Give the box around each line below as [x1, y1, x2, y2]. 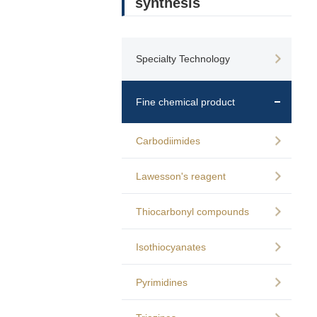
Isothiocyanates [136, 241, 206, 253]
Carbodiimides [136, 135, 200, 146]
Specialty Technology [136, 53, 230, 64]
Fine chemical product [136, 96, 235, 108]
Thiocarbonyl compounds [136, 206, 249, 217]
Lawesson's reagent [136, 171, 226, 182]
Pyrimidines [136, 277, 188, 288]
